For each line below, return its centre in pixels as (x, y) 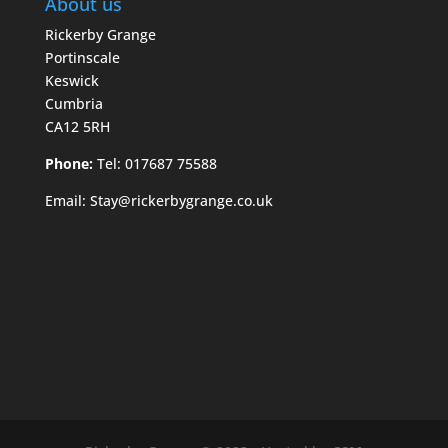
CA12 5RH (77, 127)
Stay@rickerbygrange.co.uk (181, 201)
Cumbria (73, 104)
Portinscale (82, 58)
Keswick (71, 81)
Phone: (68, 164)
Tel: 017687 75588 (154, 164)
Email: (67, 201)
